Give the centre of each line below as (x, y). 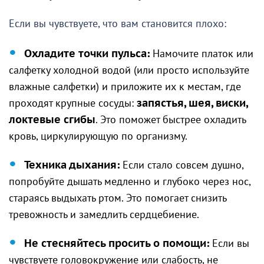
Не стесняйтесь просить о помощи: (117, 244)
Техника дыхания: (72, 166)
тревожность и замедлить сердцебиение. (104, 215)
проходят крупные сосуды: (73, 104)
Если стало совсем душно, (181, 166)
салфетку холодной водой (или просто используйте (129, 71)
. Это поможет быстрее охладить (171, 120)
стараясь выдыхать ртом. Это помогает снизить (118, 199)
